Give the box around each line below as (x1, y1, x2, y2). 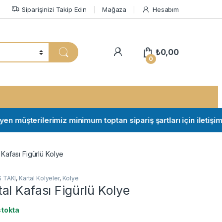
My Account (122, 47, 171, 56)
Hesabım (152, 5, 179, 13)
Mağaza (102, 5, 127, 13)
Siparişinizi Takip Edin (22, 5, 87, 13)
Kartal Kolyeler (18, 174, 59, 182)
